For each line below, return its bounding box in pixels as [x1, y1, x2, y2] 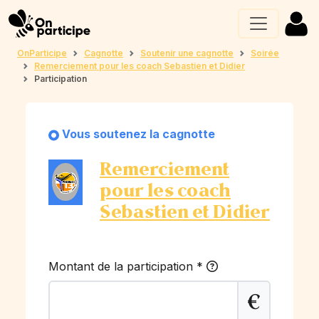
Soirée [251, 48, 279, 58]
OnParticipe [17, 48, 67, 58]
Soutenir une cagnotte [140, 48, 234, 58]
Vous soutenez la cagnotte [62, 127, 215, 141]
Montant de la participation [48, 259, 197, 273]
